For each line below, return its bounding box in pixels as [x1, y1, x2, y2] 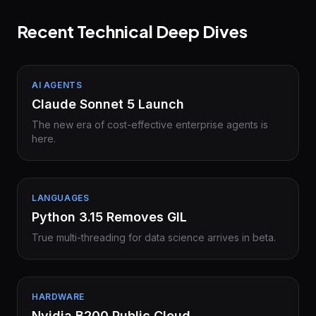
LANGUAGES [32, 193, 90, 203]
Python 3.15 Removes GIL [32, 209, 187, 224]
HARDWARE [32, 291, 85, 302]
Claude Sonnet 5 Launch [32, 97, 184, 111]
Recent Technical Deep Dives [17, 20, 248, 42]
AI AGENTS [32, 80, 83, 90]
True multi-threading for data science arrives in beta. [32, 231, 276, 243]
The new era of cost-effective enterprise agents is [32, 119, 268, 130]
